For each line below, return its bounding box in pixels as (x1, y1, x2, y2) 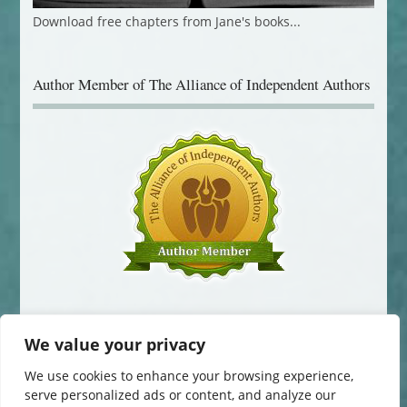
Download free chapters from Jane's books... (32, 13, 301, 31)
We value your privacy (25, 333, 205, 355)
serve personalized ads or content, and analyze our (25, 386, 336, 403)
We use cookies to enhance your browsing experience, (25, 367, 353, 384)
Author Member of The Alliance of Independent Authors (32, 74, 371, 95)
